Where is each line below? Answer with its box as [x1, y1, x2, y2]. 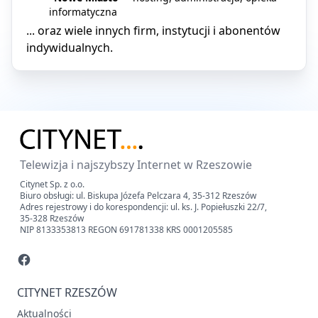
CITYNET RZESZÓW [17, 284, 117, 300]
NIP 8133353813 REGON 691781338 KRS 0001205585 [20, 223, 233, 236]
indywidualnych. [26, 39, 113, 55]
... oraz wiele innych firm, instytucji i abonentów [26, 22, 280, 38]
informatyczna [49, 4, 117, 18]
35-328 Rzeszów [20, 212, 84, 224]
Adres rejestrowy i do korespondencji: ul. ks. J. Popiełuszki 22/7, [20, 200, 267, 213]
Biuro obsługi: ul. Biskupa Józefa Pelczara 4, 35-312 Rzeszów [20, 189, 256, 202]
